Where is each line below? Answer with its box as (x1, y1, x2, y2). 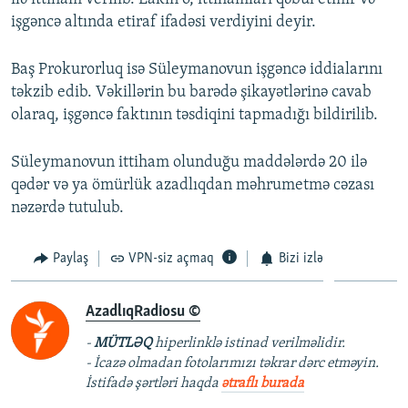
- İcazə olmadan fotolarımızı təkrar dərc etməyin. (86, 356, 379, 372)
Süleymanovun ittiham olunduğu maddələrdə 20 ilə (11, 153, 367, 171)
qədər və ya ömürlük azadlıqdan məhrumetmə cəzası (11, 176, 374, 194)
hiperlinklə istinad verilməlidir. (152, 336, 345, 352)
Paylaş (52, 250, 88, 266)
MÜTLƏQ (94, 336, 152, 352)
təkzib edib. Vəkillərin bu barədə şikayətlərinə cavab (11, 83, 372, 101)
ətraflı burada (221, 376, 304, 392)
